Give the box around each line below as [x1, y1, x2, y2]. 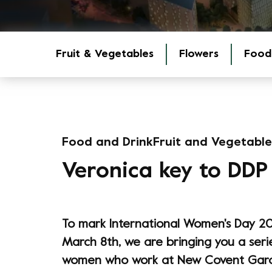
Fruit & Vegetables [56, 49, 154, 59]
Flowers [179, 49, 219, 59]
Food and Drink [62, 137, 153, 149]
